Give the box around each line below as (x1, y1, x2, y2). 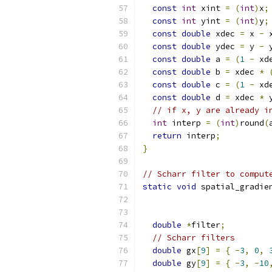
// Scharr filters (152, 233, 235, 243)
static (143, 182, 172, 192)
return (152, 131, 182, 141)
